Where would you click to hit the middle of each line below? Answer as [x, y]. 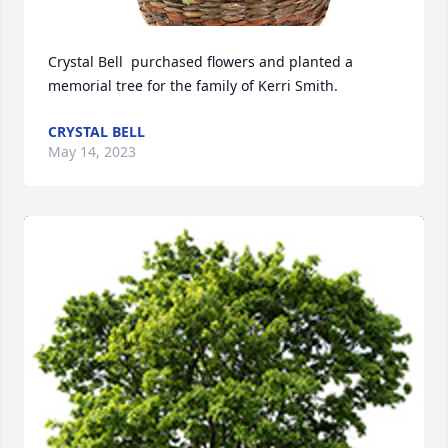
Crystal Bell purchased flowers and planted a [200, 61]
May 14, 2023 [92, 151]
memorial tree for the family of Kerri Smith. [193, 85]
